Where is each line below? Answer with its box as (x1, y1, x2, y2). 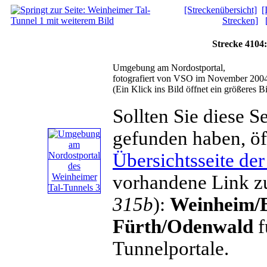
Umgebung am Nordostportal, (113, 62, 225, 73)
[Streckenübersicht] (184, 5, 257, 15)
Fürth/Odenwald (113, 215, 253, 237)
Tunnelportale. (113, 237, 229, 259)
